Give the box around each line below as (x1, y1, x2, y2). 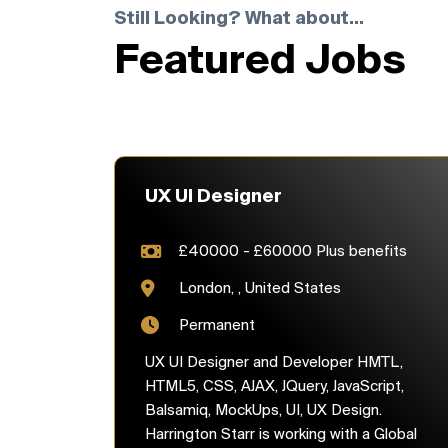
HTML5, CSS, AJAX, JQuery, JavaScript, (145, 379, 404, 396)
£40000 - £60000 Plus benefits (179, 244, 407, 261)
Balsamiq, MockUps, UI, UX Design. (145, 403, 382, 420)
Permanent (179, 318, 255, 335)
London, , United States (179, 281, 341, 298)
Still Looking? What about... (114, 10, 364, 29)
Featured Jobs (114, 42, 406, 83)
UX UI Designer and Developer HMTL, (145, 355, 403, 372)
